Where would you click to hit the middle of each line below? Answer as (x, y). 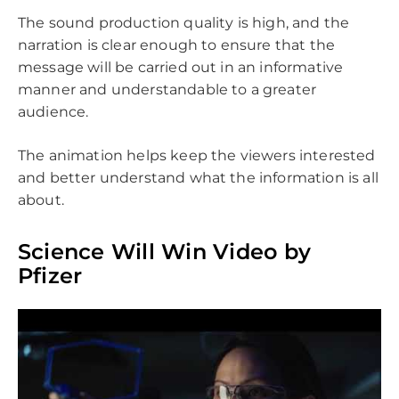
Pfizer (50, 276)
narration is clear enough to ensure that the (177, 45)
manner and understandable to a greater (167, 90)
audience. (55, 112)
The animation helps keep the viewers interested (197, 156)
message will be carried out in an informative (181, 68)
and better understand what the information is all (198, 178)
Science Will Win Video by (164, 252)
